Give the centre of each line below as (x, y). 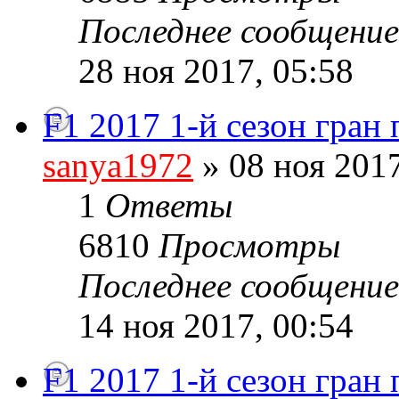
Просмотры (249, 246)
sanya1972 (118, 166)
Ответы (169, 206)
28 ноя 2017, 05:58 (216, 71)
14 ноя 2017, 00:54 (216, 326)
